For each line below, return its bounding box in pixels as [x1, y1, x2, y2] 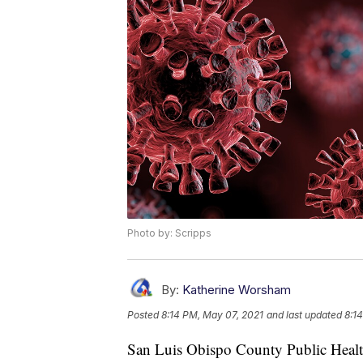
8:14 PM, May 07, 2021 [161, 309, 263, 322]
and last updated [267, 309, 342, 322]
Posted [127, 309, 161, 322]
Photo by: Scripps [127, 227, 211, 240]
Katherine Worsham [182, 282, 291, 298]
